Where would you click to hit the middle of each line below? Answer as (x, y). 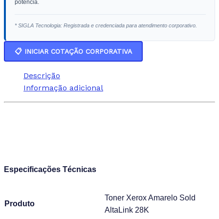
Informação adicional (63, 88)
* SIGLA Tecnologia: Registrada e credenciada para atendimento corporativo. (106, 25)
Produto (20, 203)
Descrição (42, 75)
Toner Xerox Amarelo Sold (150, 197)
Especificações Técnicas (50, 169)
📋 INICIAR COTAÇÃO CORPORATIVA (73, 51)
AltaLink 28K (128, 210)
